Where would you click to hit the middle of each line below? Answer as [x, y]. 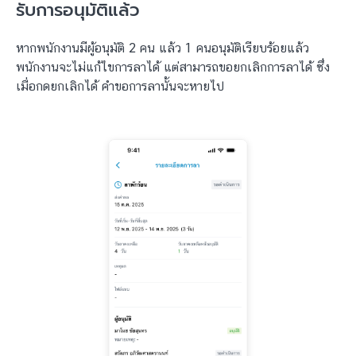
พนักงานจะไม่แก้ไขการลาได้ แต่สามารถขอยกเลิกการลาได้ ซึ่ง [173, 68]
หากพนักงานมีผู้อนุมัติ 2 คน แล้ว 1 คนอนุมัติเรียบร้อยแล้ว [163, 48]
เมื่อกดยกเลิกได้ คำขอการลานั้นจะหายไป [120, 87]
